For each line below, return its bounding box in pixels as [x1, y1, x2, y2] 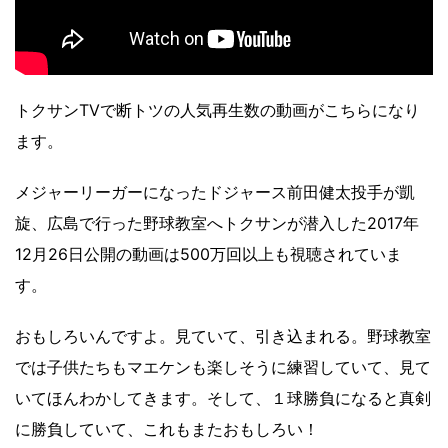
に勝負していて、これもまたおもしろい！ [15, 419, 319, 440]
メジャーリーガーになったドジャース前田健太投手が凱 [15, 182, 415, 203]
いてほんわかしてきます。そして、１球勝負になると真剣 [15, 388, 431, 409]
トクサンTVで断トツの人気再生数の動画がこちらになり [15, 100, 420, 121]
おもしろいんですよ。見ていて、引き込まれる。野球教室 [15, 326, 431, 347]
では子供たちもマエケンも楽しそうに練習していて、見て [15, 357, 431, 378]
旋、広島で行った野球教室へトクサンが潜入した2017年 [15, 213, 419, 234]
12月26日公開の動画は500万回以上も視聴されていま [15, 244, 402, 265]
